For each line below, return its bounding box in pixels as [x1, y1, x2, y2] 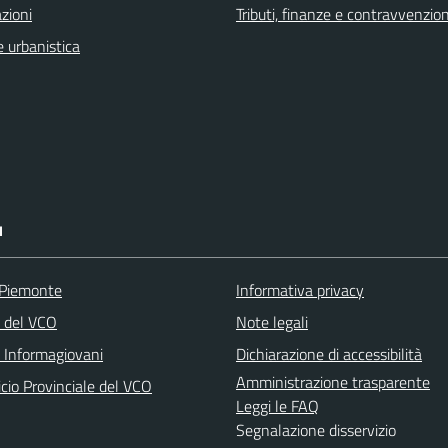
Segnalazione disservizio [236, 417, 396, 442]
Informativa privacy [236, 277, 364, 302]
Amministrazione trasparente [236, 369, 430, 394]
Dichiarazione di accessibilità [236, 341, 422, 366]
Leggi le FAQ [236, 393, 319, 418]
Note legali [236, 309, 308, 334]
